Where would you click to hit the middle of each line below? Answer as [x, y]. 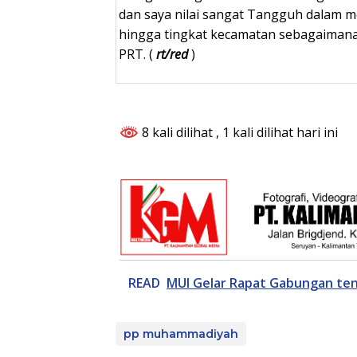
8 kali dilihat [177, 133]
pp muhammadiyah [181, 333]
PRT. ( [137, 55]
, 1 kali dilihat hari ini [277, 133]
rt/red [172, 55]
